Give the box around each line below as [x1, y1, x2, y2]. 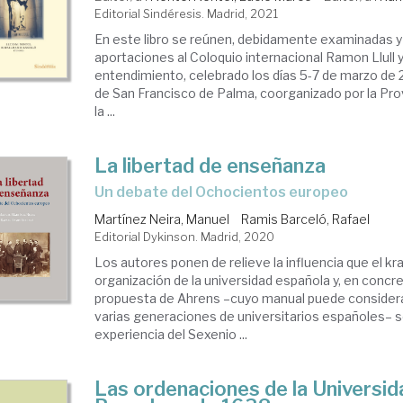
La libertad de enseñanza [94, 154, 327, 177]
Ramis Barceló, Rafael [241, 211, 371, 227]
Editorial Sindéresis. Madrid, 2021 [94, 6, 279, 21]
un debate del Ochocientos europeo [104, 184, 349, 201]
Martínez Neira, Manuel [94, 211, 230, 227]
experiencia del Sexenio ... [94, 327, 248, 342]
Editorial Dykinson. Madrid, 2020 [94, 229, 275, 244]
